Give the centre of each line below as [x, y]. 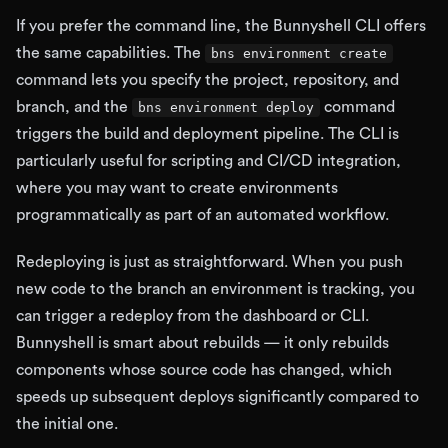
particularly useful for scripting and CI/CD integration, [208, 161]
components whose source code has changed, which [204, 370]
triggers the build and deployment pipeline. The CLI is [207, 134]
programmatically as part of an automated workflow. [202, 215]
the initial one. [67, 424]
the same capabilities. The [110, 53]
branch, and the [74, 107]
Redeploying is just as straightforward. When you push [209, 262]
